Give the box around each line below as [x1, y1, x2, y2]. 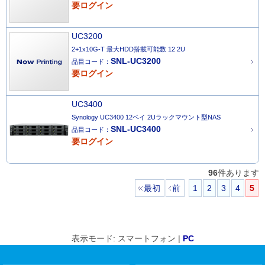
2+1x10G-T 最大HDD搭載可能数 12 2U [72, 46, 185, 53]
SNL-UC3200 [111, 56, 161, 66]
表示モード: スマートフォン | [71, 234, 183, 243]
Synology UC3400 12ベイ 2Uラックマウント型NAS [72, 114, 221, 121]
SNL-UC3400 [111, 124, 161, 134]
